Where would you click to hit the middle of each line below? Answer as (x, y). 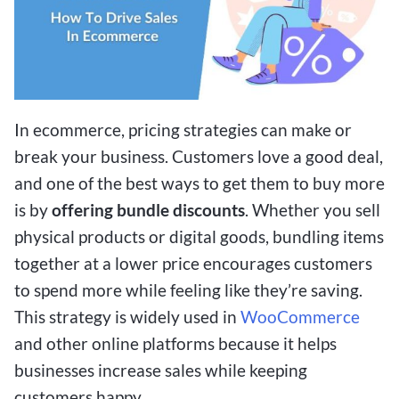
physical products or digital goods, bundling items (199, 236)
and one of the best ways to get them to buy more (199, 183)
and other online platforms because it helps (175, 343)
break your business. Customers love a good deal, (199, 156)
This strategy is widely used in (127, 316)
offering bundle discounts (148, 209)
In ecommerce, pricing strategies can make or (183, 129)
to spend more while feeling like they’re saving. (188, 289)
